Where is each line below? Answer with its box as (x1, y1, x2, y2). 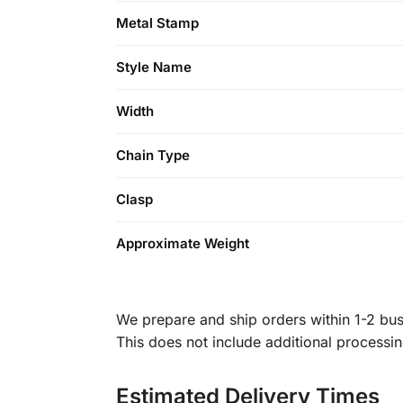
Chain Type (116, 147, 190, 165)
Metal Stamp (116, 14, 199, 32)
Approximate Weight (116, 235, 249, 253)
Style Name (116, 58, 192, 76)
